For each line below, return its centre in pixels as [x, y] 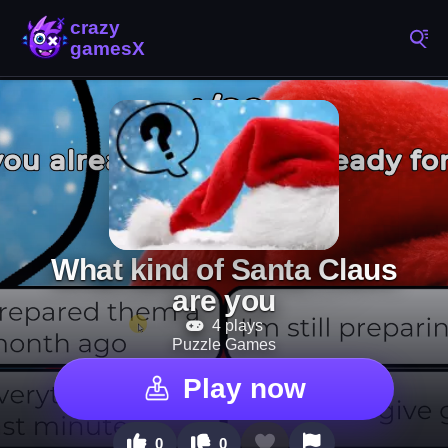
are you [224, 300]
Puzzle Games [224, 344]
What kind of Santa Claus [224, 269]
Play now [244, 388]
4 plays [235, 325]
